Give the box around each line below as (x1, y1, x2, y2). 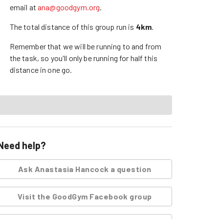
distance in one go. (9, 65, 72, 74)
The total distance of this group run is (9, 22, 134, 31)
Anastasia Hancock (34, 164, 109, 174)
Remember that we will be (9, 41, 95, 51)
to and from (121, 41, 162, 51)
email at (9, 2, 38, 12)
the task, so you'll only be (9, 53, 92, 63)
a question (109, 164, 152, 174)
